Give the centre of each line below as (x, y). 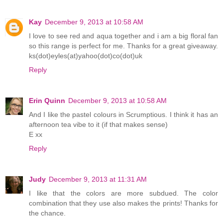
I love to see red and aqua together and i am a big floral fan (123, 36)
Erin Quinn (47, 101)
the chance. (47, 213)
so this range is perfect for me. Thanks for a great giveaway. (123, 46)
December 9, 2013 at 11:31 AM (98, 179)
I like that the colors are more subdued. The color (123, 193)
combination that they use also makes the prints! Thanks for (123, 203)
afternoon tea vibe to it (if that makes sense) (98, 125)
